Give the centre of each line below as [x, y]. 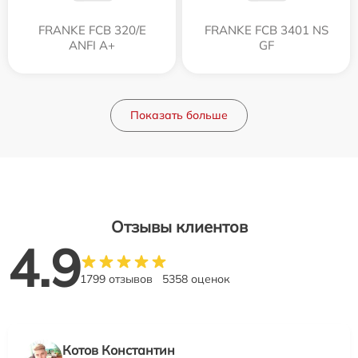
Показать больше [179, 115]
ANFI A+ [92, 45]
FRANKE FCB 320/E [92, 30]
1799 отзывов [116, 278]
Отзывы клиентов [179, 226]
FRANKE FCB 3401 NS [266, 30]
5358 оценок [196, 278]
